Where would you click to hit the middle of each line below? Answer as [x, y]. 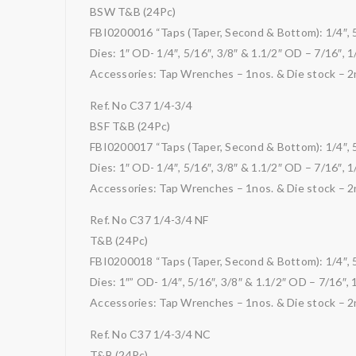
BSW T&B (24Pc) [133, 12]
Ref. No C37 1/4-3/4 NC [151, 334]
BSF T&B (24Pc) [130, 126]
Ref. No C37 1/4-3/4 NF [149, 220]
